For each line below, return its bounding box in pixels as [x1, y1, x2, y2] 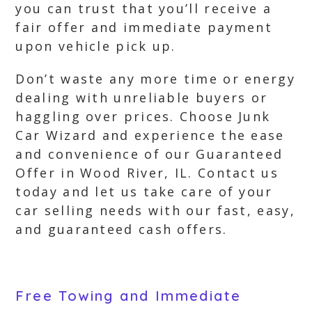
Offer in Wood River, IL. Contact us [15, 164, 279, 181]
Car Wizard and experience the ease [15, 127, 285, 143]
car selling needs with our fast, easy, [15, 202, 295, 219]
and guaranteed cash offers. [15, 221, 228, 237]
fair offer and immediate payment [15, 19, 273, 36]
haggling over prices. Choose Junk [15, 108, 271, 125]
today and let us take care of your [15, 183, 273, 200]
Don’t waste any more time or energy [15, 70, 295, 87]
